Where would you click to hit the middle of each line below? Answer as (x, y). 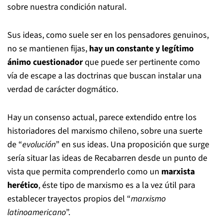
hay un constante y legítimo (141, 49)
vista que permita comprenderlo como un (84, 172)
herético (23, 185)
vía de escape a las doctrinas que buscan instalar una (104, 76)
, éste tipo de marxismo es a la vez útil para (117, 185)
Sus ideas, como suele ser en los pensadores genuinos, (108, 35)
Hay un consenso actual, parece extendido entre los (102, 117)
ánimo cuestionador (46, 62)
